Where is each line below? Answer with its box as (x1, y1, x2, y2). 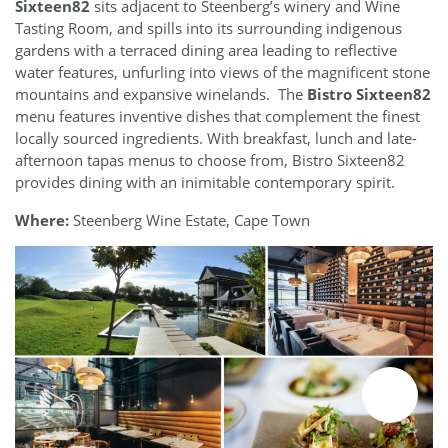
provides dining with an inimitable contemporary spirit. (15, 171, 395, 192)
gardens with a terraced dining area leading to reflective (15, 39, 397, 60)
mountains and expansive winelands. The (15, 83, 307, 104)
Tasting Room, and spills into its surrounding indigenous (15, 17, 402, 38)
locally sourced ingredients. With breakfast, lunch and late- (15, 127, 417, 148)
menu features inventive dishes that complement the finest (15, 105, 420, 126)
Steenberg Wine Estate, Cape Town (69, 209, 310, 230)
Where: (15, 209, 69, 230)
